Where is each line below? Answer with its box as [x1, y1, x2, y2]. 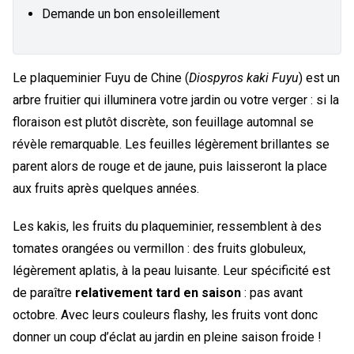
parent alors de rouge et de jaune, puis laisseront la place [13, 158, 327, 174]
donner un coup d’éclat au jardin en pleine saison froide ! [13, 329, 322, 345]
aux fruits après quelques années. [13, 180, 199, 196]
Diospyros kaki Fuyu [189, 70, 299, 85]
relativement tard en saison [75, 284, 241, 300]
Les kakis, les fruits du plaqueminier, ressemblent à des [13, 218, 322, 234]
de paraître [13, 284, 75, 300]
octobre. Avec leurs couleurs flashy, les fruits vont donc [13, 307, 318, 322]
